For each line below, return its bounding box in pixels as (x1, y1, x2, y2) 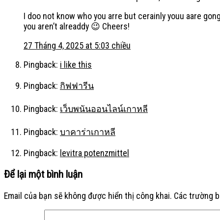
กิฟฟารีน (60, 81, 94, 91)
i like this (60, 59, 92, 70)
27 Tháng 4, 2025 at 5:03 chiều (24, 40, 131, 51)
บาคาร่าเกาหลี (60, 126, 115, 137)
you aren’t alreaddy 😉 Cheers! (24, 21, 130, 32)
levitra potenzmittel (60, 147, 129, 158)
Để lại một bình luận (4, 168, 82, 180)
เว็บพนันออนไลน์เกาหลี (60, 103, 148, 114)
